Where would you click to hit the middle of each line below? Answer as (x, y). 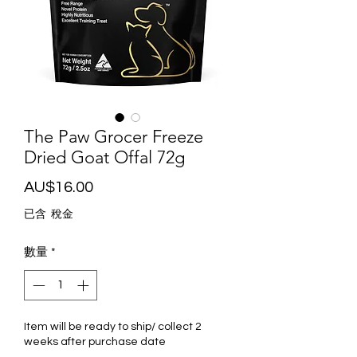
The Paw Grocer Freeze (114, 136)
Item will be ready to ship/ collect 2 (113, 327)
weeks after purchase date (95, 342)
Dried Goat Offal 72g (104, 157)
